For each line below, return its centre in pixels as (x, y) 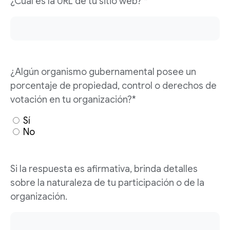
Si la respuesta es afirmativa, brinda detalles (104, 169)
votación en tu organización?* (73, 100)
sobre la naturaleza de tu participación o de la (107, 183)
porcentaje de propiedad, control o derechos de (113, 86)
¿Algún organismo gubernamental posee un (103, 72)
